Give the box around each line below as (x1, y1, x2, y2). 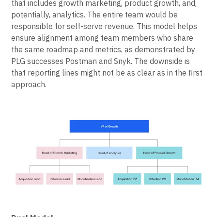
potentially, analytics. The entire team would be (11, 10, 178, 20)
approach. (11, 79, 46, 90)
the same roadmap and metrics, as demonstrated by (11, 45, 195, 55)
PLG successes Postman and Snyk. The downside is (11, 56, 190, 66)
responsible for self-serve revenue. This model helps (11, 21, 197, 31)
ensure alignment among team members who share (11, 33, 193, 43)
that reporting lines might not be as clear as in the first (11, 68, 202, 78)
